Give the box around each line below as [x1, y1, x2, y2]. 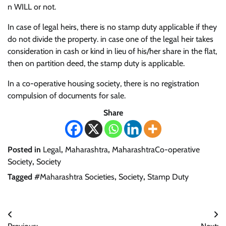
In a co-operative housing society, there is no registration [8, 79, 199, 89]
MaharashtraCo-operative [112, 145, 200, 155]
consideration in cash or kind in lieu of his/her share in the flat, [8, 46, 217, 56]
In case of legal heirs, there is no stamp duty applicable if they [8, 22, 217, 32]
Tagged [8, 172, 34, 182]
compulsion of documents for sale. [8, 91, 126, 101]
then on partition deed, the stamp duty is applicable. [8, 59, 185, 69]
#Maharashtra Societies [34, 172, 115, 182]
